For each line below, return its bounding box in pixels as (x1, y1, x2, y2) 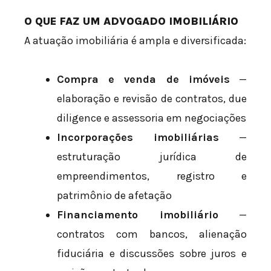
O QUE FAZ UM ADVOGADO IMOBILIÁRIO (24, 15, 238, 28)
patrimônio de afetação (57, 188, 172, 202)
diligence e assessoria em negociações (57, 111, 246, 125)
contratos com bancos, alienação (57, 227, 247, 241)
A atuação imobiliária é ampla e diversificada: (24, 34, 246, 48)
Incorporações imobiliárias (57, 130, 219, 144)
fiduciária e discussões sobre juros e (57, 246, 247, 260)
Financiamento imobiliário (57, 207, 218, 221)
